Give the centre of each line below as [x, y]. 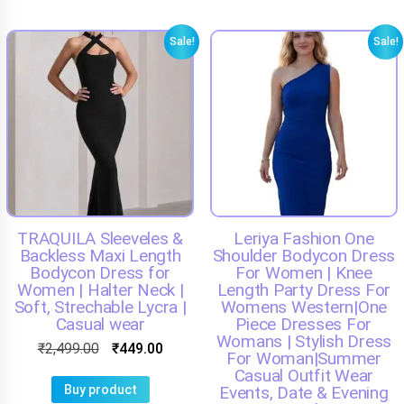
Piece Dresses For [304, 324]
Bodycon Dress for [101, 273]
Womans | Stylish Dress [304, 341]
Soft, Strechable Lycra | [100, 307]
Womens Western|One [304, 307]
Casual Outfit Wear [304, 376]
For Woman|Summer [303, 358]
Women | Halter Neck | [100, 290]
